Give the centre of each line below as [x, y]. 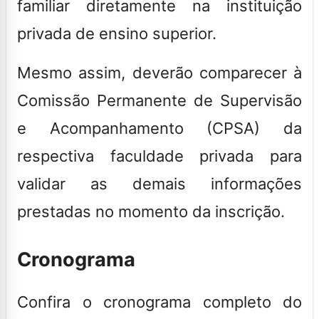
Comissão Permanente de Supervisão [159, 100]
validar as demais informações [159, 183]
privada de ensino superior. [117, 33]
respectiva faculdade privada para [159, 156]
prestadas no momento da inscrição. [151, 211]
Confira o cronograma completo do [159, 302]
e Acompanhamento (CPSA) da [159, 128]
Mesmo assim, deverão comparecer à [159, 72]
